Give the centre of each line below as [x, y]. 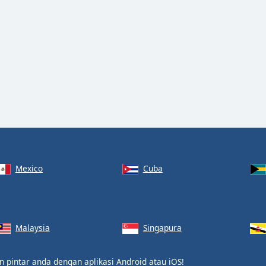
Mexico [29, 168]
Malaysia [32, 227]
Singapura [162, 227]
